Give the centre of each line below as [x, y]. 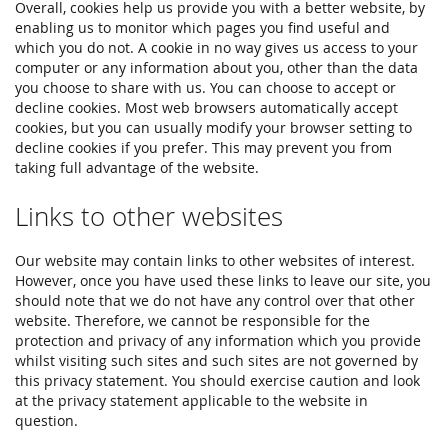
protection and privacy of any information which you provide [218, 340]
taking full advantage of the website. [137, 167]
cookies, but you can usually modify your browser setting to [213, 127]
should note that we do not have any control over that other [215, 300]
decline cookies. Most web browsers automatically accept [206, 107]
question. [46, 420]
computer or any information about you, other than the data [216, 67]
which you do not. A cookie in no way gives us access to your [216, 47]
